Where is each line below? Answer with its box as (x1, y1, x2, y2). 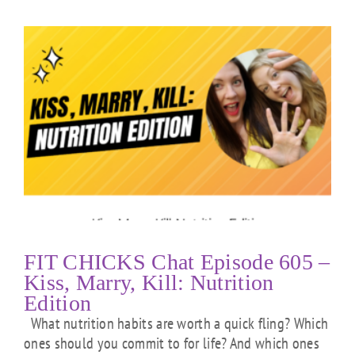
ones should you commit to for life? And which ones (24, 332, 319, 353)
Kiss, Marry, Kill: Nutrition (24, 269, 274, 295)
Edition (24, 290, 92, 315)
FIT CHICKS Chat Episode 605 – (24, 249, 330, 274)
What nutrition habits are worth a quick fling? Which (24, 312, 329, 334)
